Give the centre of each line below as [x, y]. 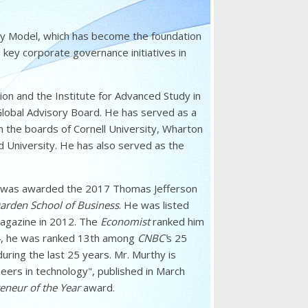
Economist [125, 221]
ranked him [177, 221]
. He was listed [154, 205]
